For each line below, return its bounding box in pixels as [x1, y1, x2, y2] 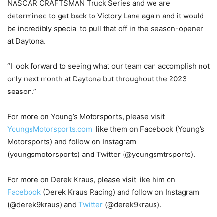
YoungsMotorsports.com [7, 124, 92, 134]
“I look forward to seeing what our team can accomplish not [7, 62, 210, 71]
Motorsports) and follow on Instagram [7, 137, 136, 147]
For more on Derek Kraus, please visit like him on [7, 175, 175, 185]
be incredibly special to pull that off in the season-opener [7, 24, 203, 33]
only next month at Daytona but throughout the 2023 [7, 74, 187, 84]
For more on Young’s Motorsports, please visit [7, 112, 165, 122]
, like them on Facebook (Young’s [92, 124, 204, 134]
